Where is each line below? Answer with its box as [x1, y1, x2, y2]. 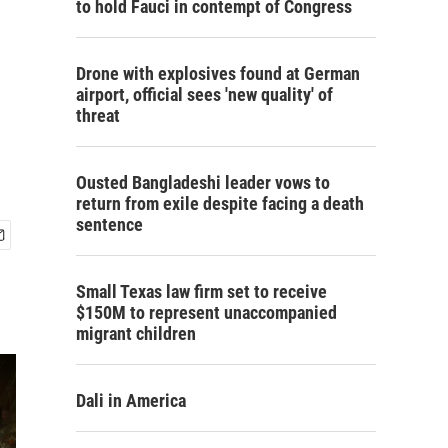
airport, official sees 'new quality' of [76, 84, 333, 105]
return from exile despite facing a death [76, 193, 364, 214]
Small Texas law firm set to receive [76, 281, 327, 302]
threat [76, 105, 120, 126]
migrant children [76, 323, 196, 344]
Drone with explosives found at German [76, 63, 360, 84]
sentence [76, 214, 143, 235]
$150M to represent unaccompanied [76, 302, 337, 323]
